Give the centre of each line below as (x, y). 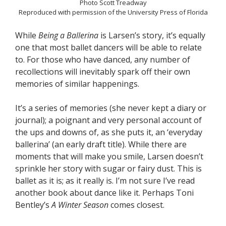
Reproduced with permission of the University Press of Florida (113, 12)
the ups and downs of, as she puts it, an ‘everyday (109, 132)
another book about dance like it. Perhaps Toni (104, 193)
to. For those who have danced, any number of (103, 60)
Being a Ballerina (67, 36)
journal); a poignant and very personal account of (108, 120)
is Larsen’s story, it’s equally (152, 36)
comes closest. (136, 205)
